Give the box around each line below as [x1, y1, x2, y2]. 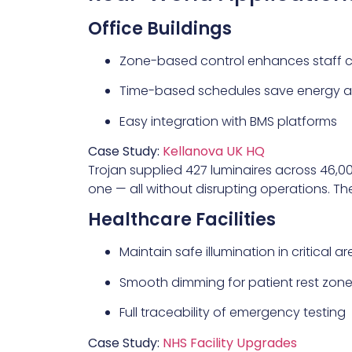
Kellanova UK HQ [163, 141, 265, 160]
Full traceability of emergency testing [119, 303, 346, 322]
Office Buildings [88, 16, 232, 41]
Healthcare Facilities [88, 207, 276, 233]
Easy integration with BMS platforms [119, 112, 337, 130]
